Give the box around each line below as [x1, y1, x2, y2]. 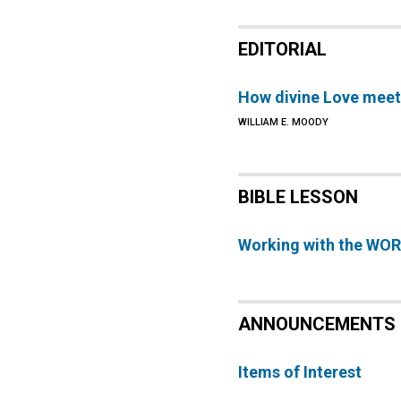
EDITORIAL [238, 38, 328, 60]
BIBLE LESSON [238, 186, 359, 208]
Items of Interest [238, 363, 363, 381]
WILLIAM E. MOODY [238, 116, 329, 128]
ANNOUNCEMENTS [238, 313, 397, 335]
